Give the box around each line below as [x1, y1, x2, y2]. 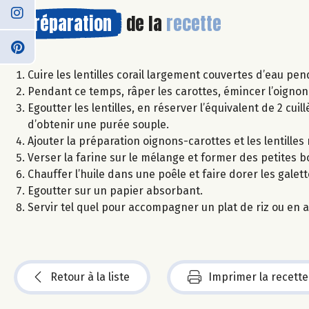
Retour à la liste [50, 270, 130, 283]
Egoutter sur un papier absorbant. [28, 183, 203, 197]
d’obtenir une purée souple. [28, 117, 169, 131]
